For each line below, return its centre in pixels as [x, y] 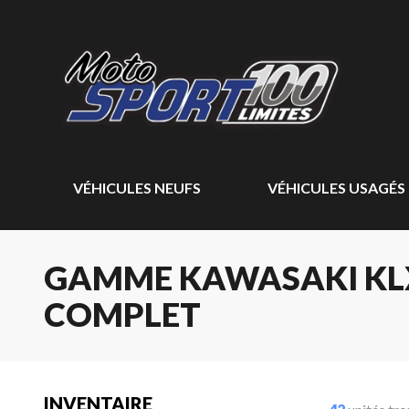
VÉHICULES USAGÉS [336, 188]
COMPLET [122, 314]
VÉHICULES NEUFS [137, 188]
